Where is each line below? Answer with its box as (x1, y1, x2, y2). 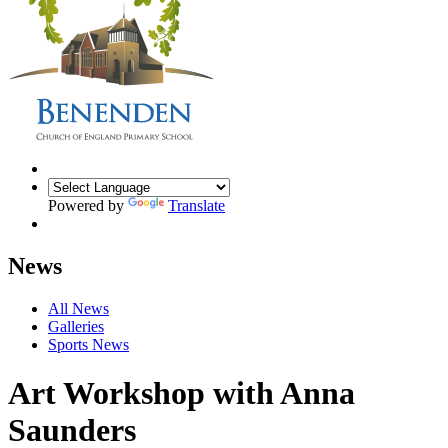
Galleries (48, 317, 104, 335)
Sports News (48, 335, 129, 353)
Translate (168, 196, 225, 214)
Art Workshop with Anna (8, 375, 355, 412)
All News (48, 299, 109, 317)
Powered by (48, 196, 128, 214)
